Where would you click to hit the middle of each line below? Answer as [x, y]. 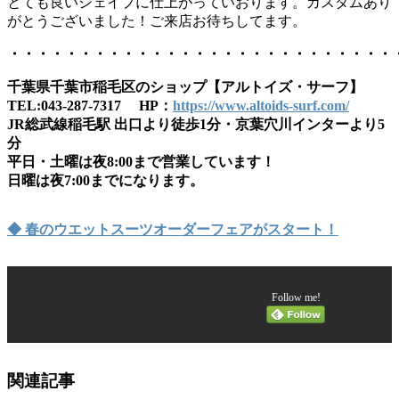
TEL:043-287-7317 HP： [90, 105]
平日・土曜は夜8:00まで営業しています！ [141, 161]
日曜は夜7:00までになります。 [106, 180]
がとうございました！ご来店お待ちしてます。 [157, 20]
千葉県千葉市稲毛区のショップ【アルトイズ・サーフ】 [185, 86]
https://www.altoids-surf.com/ [261, 105]
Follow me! [296, 297]
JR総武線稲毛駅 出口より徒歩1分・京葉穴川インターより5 [196, 124]
